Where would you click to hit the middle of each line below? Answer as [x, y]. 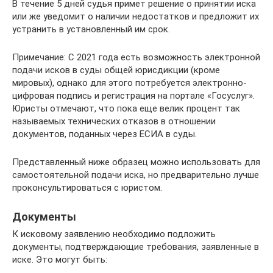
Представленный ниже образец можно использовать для [136, 162]
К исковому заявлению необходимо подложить [114, 234]
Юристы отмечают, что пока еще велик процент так [126, 108]
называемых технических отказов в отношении [114, 121]
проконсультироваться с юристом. [87, 187]
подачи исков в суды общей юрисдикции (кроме [116, 70]
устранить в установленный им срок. [91, 29]
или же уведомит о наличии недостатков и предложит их [136, 16]
